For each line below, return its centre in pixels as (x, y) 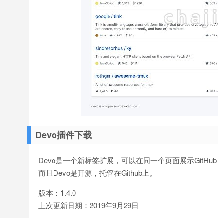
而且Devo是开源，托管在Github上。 (98, 173)
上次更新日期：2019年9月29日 (89, 205)
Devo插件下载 (64, 135)
